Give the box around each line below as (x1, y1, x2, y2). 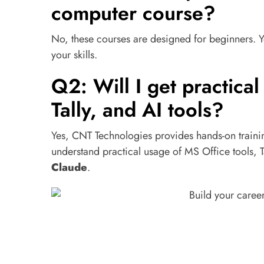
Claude (51, 160, 87, 175)
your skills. (51, 47, 97, 62)
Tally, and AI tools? (51, 95, 224, 124)
